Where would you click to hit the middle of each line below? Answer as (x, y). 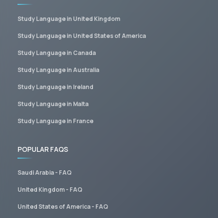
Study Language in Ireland (55, 87)
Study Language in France (55, 121)
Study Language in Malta (53, 104)
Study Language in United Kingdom (69, 18)
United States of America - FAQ (63, 206)
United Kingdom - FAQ (50, 189)
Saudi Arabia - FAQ (45, 172)
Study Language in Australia (58, 70)
